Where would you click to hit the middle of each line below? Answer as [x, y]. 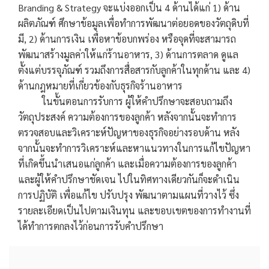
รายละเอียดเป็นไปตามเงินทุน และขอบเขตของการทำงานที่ [134, 211]
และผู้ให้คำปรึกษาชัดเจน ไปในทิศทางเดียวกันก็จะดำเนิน [129, 180]
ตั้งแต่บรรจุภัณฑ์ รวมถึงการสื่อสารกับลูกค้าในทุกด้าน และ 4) [134, 70]
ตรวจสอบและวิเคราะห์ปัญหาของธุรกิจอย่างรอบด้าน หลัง [129, 133]
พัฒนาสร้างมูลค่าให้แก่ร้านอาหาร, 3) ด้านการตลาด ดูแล [128, 55]
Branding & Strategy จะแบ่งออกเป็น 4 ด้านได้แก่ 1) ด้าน [129, 8]
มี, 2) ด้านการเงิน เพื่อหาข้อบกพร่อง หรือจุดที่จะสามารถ [127, 39]
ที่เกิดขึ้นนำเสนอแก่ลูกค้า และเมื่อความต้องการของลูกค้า [127, 164]
